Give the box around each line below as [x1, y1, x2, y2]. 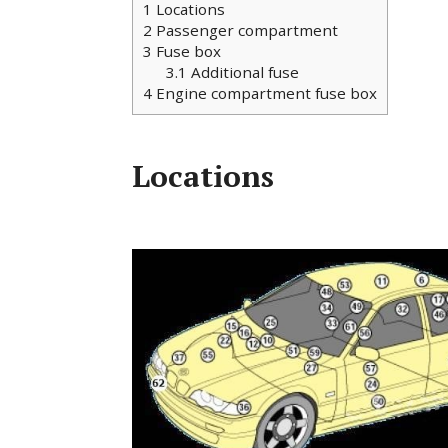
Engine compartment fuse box [152, 83, 377, 104]
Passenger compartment [152, 20, 338, 41]
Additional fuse [186, 62, 299, 83]
